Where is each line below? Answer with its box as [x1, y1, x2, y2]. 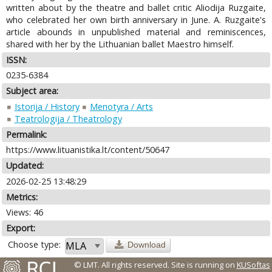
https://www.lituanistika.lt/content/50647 [6, 144, 170, 156]
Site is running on [171, 259, 237, 271]
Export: [6, 222, 36, 234]
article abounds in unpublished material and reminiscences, [6, 25, 266, 38]
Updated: [6, 160, 44, 172]
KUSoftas [236, 259, 270, 271]
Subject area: [6, 85, 59, 97]
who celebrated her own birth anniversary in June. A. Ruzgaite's [6, 13, 266, 25]
